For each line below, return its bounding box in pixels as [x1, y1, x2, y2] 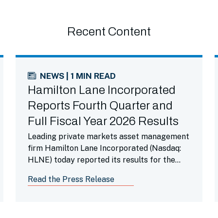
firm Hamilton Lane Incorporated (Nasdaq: [28, 144, 182, 153]
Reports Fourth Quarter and [28, 99, 173, 112]
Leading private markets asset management [28, 132, 190, 141]
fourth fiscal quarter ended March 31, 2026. [28, 167, 186, 176]
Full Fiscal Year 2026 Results [28, 115, 179, 127]
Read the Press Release [28, 175, 115, 184]
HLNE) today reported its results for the [28, 155, 176, 164]
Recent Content [67, 25, 151, 38]
